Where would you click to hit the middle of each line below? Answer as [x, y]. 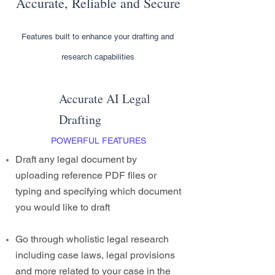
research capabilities [98, 57]
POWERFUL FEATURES [98, 141]
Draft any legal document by [76, 159]
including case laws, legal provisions [95, 255]
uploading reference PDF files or [86, 175]
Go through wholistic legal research [92, 239]
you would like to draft [63, 207]
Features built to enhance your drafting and [98, 37]
